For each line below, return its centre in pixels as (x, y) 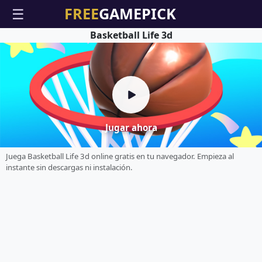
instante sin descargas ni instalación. (69, 167)
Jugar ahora (131, 128)
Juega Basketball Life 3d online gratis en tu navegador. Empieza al (120, 156)
